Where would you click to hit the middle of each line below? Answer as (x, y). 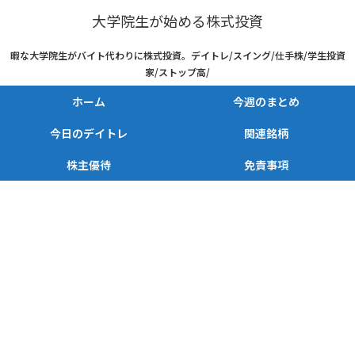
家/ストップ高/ (177, 72)
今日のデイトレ (89, 134)
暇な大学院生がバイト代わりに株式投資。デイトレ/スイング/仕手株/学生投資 (177, 55)
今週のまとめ (266, 102)
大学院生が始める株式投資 (177, 21)
